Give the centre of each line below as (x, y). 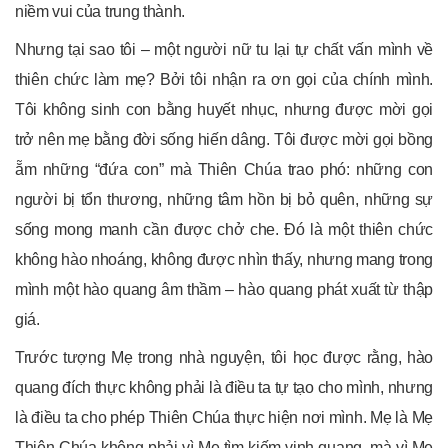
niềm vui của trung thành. (100, 12)
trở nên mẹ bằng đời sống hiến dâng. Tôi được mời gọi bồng (224, 140)
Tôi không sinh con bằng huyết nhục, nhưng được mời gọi (224, 110)
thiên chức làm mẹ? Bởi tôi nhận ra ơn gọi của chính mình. (224, 80)
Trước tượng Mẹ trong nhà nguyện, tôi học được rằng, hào (224, 358)
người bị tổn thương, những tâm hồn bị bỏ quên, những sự (224, 200)
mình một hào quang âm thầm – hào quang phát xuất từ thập (224, 290)
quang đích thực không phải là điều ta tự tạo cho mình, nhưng (224, 388)
